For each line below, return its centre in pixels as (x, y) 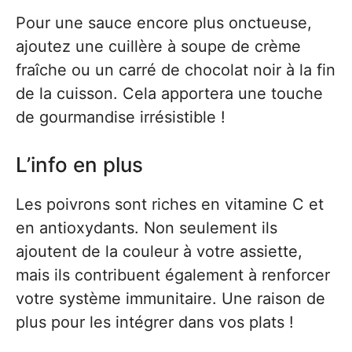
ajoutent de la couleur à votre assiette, (159, 252)
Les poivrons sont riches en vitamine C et (170, 205)
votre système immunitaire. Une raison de (170, 299)
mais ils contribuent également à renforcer (173, 275)
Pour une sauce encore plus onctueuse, (164, 23)
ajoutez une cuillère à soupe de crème (158, 47)
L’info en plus (79, 165)
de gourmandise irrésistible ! (121, 117)
